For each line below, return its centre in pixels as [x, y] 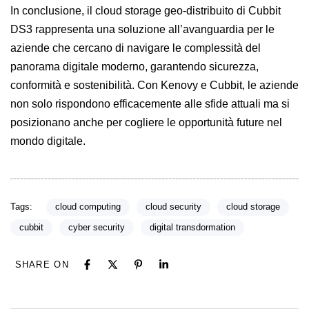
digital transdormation [192, 227]
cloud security [173, 207]
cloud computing [88, 207]
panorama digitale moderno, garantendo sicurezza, [134, 66]
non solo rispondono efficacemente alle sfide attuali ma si [150, 103]
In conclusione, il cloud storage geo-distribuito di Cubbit [146, 10]
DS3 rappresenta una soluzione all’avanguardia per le [142, 29]
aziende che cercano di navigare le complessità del [136, 48]
